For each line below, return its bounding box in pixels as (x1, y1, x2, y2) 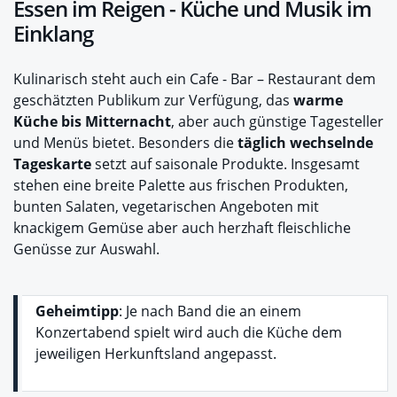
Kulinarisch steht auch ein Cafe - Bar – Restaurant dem (13, 68, 376, 89)
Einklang (13, 18, 93, 48)
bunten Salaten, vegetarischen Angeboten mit (13, 196, 319, 216)
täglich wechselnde (237, 132, 373, 152)
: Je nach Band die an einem (119, 300, 301, 321)
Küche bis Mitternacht (13, 111, 171, 131)
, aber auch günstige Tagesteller (171, 111, 384, 131)
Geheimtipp (35, 300, 119, 321)
